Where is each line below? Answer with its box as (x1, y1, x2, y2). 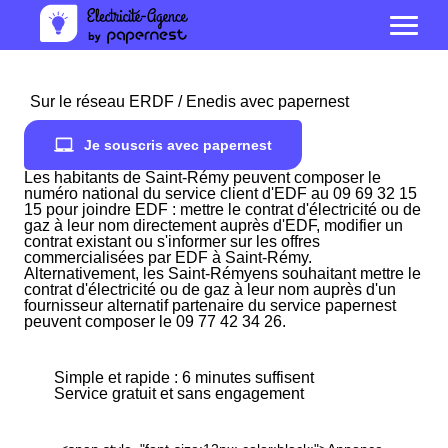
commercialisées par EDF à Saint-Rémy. (24, 249, 312, 266)
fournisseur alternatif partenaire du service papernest (24, 297, 396, 314)
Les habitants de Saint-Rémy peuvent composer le (24, 169, 381, 186)
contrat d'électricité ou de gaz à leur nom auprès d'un (24, 281, 396, 298)
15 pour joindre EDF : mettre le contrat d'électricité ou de (24, 201, 421, 218)
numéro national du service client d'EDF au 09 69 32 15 (24, 185, 417, 202)
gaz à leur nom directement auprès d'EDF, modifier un (24, 217, 403, 234)
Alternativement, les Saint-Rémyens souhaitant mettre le (24, 265, 421, 282)
